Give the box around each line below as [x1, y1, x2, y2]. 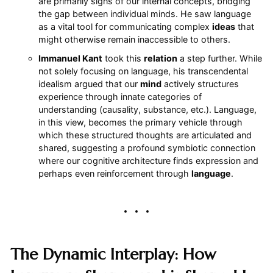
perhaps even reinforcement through [38, 168, 191, 179]
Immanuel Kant [38, 53, 102, 63]
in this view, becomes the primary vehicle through [38, 117, 243, 127]
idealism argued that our [38, 79, 140, 89]
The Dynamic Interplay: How [10, 244, 216, 264]
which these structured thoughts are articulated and [38, 130, 252, 140]
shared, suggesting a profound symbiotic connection [38, 143, 255, 153]
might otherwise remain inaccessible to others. [38, 34, 230, 44]
